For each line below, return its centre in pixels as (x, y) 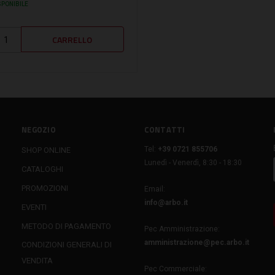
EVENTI (34, 207)
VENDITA (37, 261)
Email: (154, 189)
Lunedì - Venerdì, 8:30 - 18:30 (193, 162)
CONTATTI (165, 129)
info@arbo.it (166, 202)
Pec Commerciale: (175, 269)
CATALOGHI (42, 169)
